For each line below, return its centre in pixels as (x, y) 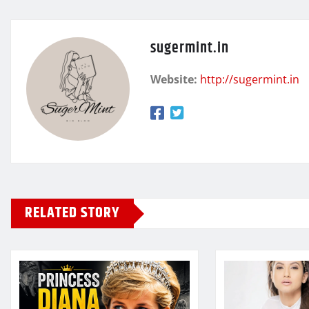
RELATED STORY (72, 213)
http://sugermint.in (250, 80)
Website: (174, 80)
